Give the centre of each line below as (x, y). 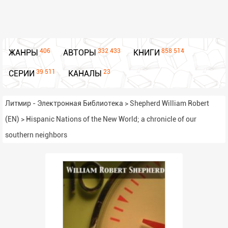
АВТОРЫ (80, 53)
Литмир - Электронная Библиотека (64, 103)
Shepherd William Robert (169, 103)
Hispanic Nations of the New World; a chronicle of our (111, 119)
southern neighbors (36, 135)
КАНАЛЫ (85, 74)
